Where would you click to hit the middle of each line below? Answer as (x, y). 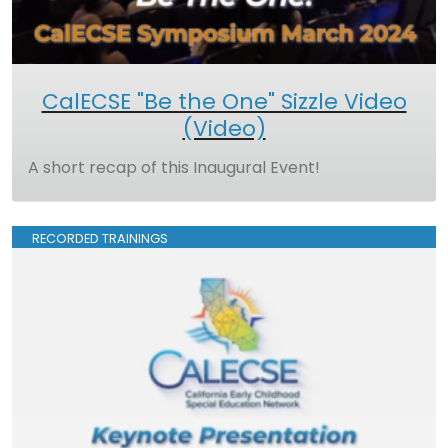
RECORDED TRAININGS (100, 238)
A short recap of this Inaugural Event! (174, 167)
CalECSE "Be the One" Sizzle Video (224, 101)
